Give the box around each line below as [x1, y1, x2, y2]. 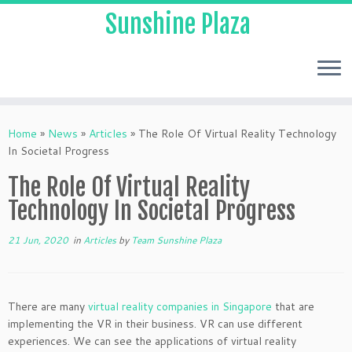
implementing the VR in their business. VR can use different [8, 316, 302, 332]
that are [272, 299, 314, 314]
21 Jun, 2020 [8, 233, 68, 247]
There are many [8, 299, 88, 314]
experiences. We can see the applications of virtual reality [8, 333, 296, 349]
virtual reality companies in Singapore [88, 299, 272, 314]
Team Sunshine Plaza [131, 233, 222, 247]
